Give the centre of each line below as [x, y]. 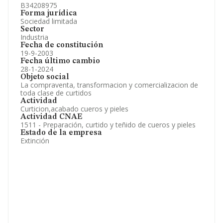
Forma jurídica [49, 13]
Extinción [35, 141]
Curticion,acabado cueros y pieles [74, 109]
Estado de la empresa [61, 133]
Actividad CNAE [51, 117]
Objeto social [45, 77]
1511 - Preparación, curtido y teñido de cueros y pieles [108, 125]
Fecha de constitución [62, 45]
